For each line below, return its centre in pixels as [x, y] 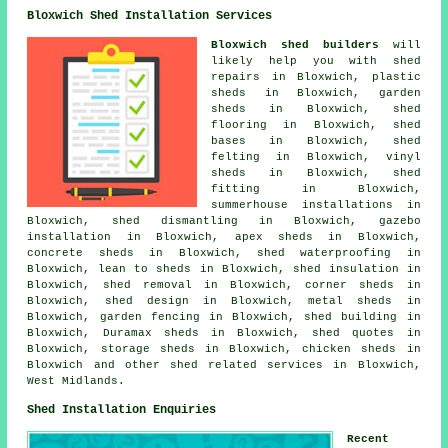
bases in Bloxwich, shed [316, 140]
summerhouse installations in [316, 204]
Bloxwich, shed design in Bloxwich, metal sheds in [224, 300]
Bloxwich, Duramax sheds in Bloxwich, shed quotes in [224, 332]
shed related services [246, 364]
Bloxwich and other [98, 364]
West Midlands [73, 380]
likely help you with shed [316, 60]
